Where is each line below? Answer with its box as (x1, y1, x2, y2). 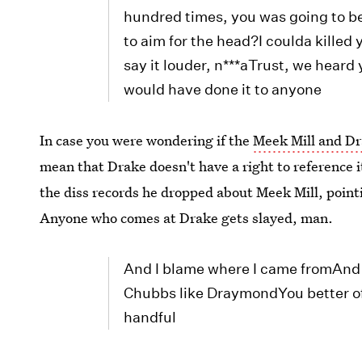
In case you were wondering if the (40, 131, 254, 149)
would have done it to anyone (124, 81, 322, 98)
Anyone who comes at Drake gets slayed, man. (40, 208, 334, 227)
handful (124, 309, 177, 326)
